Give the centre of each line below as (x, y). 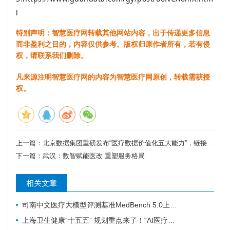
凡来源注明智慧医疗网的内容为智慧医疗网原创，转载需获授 (113, 77)
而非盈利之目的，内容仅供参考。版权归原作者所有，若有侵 (113, 44)
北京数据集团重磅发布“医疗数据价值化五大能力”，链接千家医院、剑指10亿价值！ (125, 143)
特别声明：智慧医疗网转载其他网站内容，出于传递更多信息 (113, 33)
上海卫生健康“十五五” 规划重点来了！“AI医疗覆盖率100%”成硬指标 (95, 220)
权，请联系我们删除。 (52, 55)
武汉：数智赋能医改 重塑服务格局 (94, 156)
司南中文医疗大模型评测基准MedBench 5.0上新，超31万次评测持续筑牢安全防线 (96, 205)
